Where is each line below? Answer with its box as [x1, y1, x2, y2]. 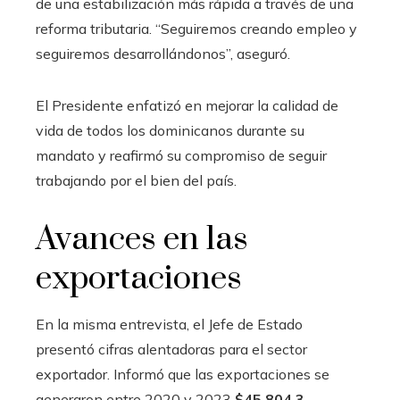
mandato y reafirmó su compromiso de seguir [36, 146, 327, 164]
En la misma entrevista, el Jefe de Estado [36, 314, 303, 333]
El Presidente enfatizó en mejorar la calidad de [36, 96, 338, 114]
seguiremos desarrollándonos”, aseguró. [36, 44, 290, 62]
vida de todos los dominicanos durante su [36, 121, 304, 139]
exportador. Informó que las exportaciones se [36, 364, 329, 383]
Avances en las [36, 218, 248, 260]
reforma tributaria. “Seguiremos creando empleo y [36, 19, 357, 37]
